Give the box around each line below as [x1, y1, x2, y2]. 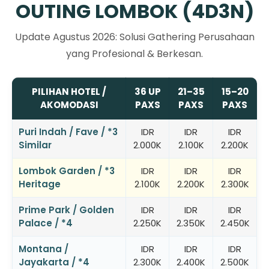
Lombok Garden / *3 [19, 164, 115, 177]
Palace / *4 [19, 216, 73, 229]
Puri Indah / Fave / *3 [19, 125, 118, 138]
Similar [19, 138, 52, 151]
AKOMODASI [40, 98, 98, 111]
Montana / [19, 242, 68, 255]
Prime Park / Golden [19, 203, 114, 216]
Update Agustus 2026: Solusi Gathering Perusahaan [14, 29, 255, 44]
